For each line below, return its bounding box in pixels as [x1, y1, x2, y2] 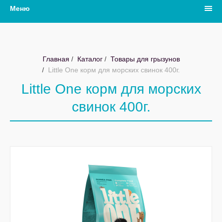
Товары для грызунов [108, 55, 180, 63]
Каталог [75, 55, 103, 63]
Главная [42, 55, 69, 63]
